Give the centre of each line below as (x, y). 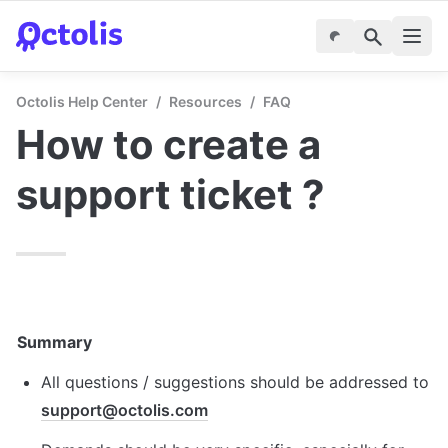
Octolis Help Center (82, 101)
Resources (205, 101)
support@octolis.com (124, 410)
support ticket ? (170, 194)
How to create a (168, 144)
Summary (54, 342)
